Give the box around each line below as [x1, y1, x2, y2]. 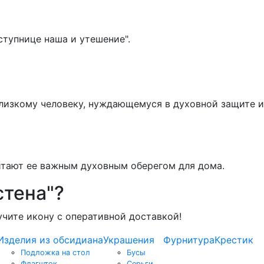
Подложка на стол [21, 247, 90, 257]
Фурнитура [163, 233, 214, 246]
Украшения [103, 233, 154, 246]
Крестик [214, 233, 253, 246]
